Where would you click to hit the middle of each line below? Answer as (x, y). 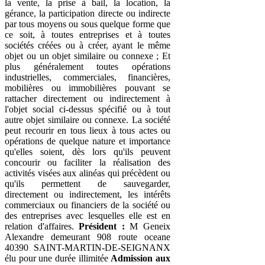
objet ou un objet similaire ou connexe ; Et (88, 56)
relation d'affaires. (42, 226)
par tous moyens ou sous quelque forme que (88, 24)
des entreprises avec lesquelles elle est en (88, 215)
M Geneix (148, 226)
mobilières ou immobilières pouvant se (88, 88)
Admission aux (141, 258)
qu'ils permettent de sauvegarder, (88, 183)
